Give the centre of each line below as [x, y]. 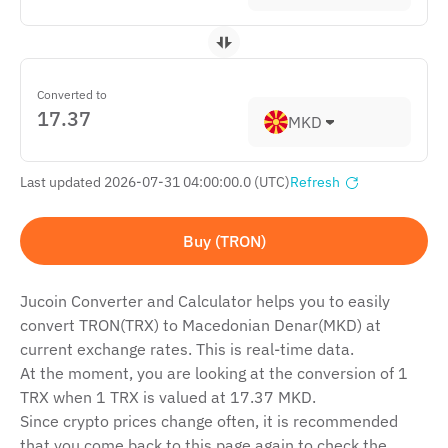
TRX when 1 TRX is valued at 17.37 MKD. [168, 397]
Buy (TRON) [224, 241]
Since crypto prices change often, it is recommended [209, 421]
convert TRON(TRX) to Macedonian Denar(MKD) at [200, 325]
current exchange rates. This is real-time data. [187, 349]
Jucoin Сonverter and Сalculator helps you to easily [205, 301]
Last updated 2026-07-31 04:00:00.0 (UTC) [155, 182]
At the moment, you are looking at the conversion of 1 [214, 373]
